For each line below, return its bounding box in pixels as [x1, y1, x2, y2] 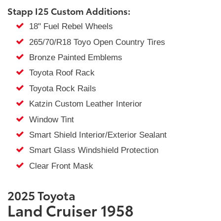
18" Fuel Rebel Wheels [24, 22, 113, 32]
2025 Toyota [7, 186, 78, 204]
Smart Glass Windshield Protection [24, 146, 158, 155]
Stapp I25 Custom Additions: [7, 4, 130, 18]
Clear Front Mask [24, 161, 93, 171]
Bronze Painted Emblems [24, 53, 122, 63]
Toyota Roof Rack [24, 68, 95, 78]
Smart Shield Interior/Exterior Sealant [24, 130, 167, 140]
